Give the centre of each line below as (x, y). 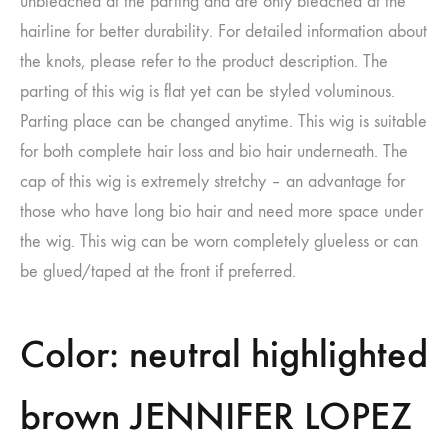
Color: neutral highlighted (224, 353)
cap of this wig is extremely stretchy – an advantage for (212, 181)
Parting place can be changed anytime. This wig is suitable (223, 121)
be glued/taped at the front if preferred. (158, 271)
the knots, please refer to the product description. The (204, 61)
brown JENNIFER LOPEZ (216, 415)
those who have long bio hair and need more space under (221, 211)
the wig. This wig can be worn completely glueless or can (219, 241)
